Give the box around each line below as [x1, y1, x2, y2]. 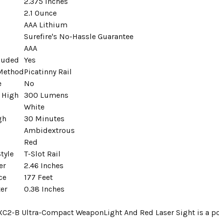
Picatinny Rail [24, 66, 72, 76]
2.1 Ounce [24, 8, 57, 18]
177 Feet [24, 172, 53, 182]
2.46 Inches [24, 160, 64, 170]
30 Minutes [24, 113, 65, 123]
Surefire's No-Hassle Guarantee [24, 31, 134, 41]
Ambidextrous [24, 125, 75, 135]
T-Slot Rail [24, 149, 61, 158]
